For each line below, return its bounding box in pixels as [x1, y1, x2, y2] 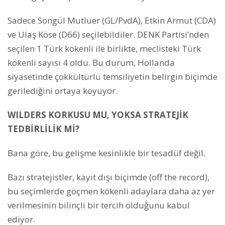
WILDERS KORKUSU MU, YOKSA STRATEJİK [8, 108, 188, 121]
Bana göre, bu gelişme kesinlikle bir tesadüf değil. [8, 147, 205, 159]
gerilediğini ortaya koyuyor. [8, 84, 118, 96]
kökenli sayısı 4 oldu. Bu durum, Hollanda [8, 56, 175, 68]
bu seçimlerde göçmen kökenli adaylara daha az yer [8, 185, 215, 197]
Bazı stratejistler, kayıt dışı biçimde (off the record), [8, 171, 209, 183]
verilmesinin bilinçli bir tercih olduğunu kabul [8, 199, 190, 211]
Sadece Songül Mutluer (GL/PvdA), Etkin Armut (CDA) [8, 14, 216, 26]
